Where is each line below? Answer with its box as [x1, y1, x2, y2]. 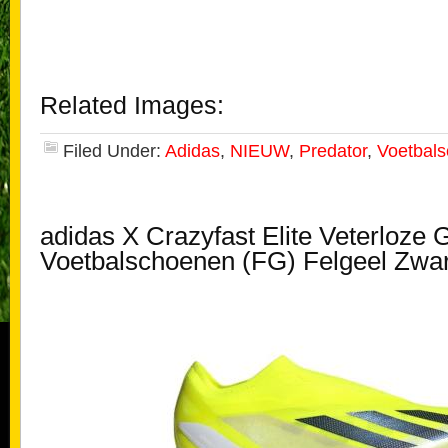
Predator [299, 141, 367, 161]
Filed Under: [63, 141, 165, 161]
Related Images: [40, 92, 224, 119]
